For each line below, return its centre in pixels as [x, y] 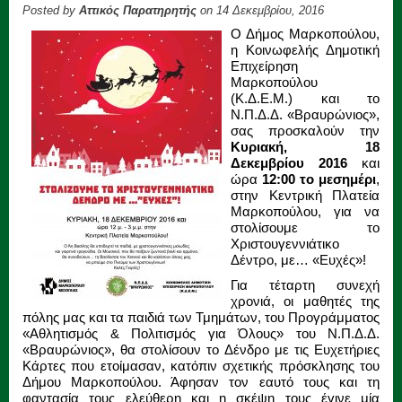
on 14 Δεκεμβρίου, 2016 [260, 10]
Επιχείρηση [264, 66]
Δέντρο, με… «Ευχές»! [298, 259]
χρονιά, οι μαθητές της [305, 301]
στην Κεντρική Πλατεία [305, 195]
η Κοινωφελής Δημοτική [305, 49]
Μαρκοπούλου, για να [305, 211]
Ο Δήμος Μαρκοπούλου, [305, 33]
